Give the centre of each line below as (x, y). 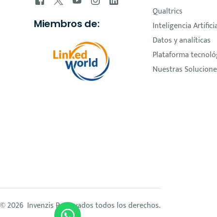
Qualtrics (167, 11)
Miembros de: (67, 23)
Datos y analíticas (181, 40)
